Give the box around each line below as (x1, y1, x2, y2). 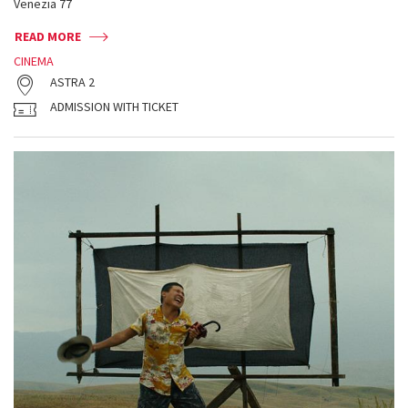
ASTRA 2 (50, 74, 95, 90)
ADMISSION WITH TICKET (50, 98, 178, 115)
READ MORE (15, 28, 81, 45)
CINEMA (14, 53, 54, 69)
